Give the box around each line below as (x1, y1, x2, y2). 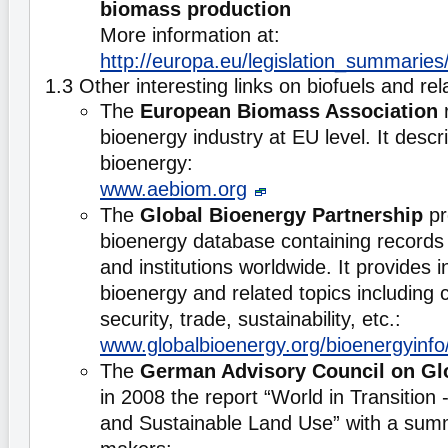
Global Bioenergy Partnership (140, 203, 423, 226)
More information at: (100, 23, 280, 46)
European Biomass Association (140, 99, 438, 122)
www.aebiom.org (100, 177, 247, 200)
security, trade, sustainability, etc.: (100, 307, 401, 330)
